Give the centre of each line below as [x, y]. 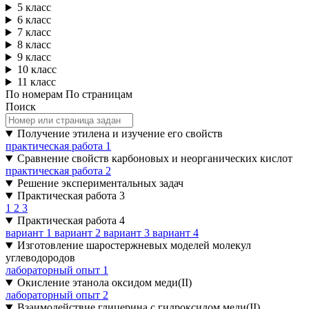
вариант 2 [79, 233]
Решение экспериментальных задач [100, 183]
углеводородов [40, 258]
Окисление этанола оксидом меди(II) [104, 283]
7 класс [34, 32]
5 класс [34, 8]
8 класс [34, 45]
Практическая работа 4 [71, 221]
